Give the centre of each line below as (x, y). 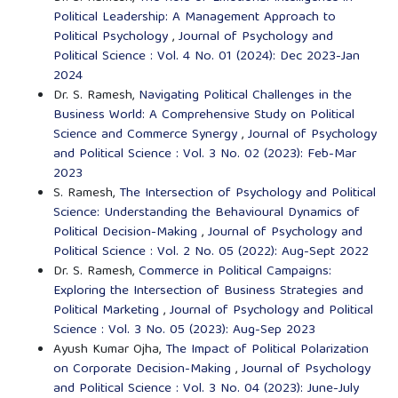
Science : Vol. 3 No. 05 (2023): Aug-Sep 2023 (184, 330)
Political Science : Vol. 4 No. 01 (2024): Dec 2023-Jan (206, 56)
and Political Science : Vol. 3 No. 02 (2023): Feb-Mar (204, 154)
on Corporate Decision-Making (144, 369)
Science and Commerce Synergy (147, 135)
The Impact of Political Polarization (267, 350)
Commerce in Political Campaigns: (235, 271)
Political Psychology (112, 37)
